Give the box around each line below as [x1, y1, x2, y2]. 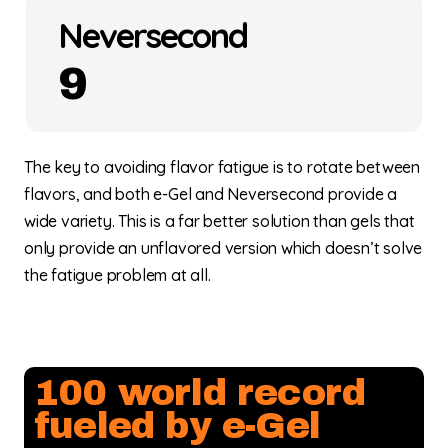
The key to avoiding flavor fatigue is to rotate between [24, 156, 420, 177]
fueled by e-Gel [34, 405, 320, 446]
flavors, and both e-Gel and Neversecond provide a [24, 183, 398, 204]
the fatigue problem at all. [24, 264, 211, 285]
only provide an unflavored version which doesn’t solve [24, 237, 423, 258]
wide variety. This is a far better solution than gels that [24, 210, 415, 231]
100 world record [34, 372, 366, 413]
